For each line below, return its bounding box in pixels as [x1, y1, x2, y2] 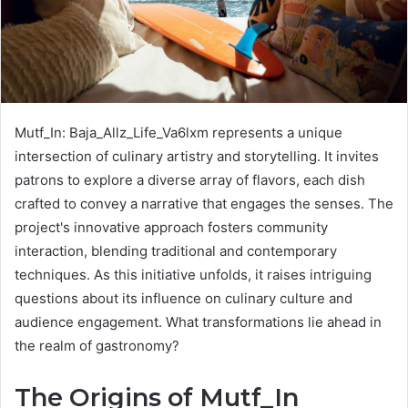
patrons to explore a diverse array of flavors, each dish [15, 171, 365, 189]
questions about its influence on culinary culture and [15, 290, 352, 307]
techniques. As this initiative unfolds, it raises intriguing [15, 266, 372, 283]
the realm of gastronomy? [15, 337, 179, 354]
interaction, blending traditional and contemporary [15, 242, 337, 260]
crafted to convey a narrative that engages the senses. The [15, 195, 393, 212]
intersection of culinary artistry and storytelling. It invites [15, 148, 379, 165]
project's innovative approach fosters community [15, 219, 328, 236]
